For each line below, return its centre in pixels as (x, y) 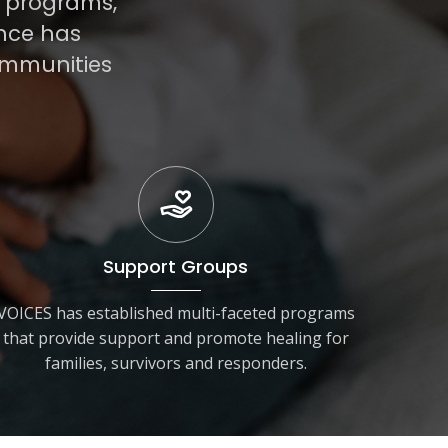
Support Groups (176, 266)
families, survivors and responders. (175, 362)
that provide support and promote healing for (175, 337)
